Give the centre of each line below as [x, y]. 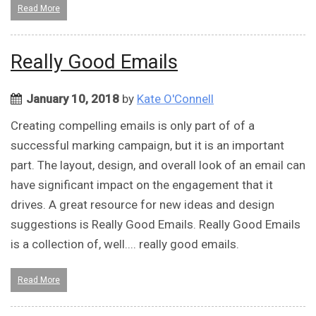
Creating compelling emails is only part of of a [133, 126]
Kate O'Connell [175, 99]
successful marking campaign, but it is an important [147, 146]
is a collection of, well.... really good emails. [125, 244]
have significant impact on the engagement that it [142, 185]
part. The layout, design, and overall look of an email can [158, 165]
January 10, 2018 [73, 99]
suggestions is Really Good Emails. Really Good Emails [156, 225]
